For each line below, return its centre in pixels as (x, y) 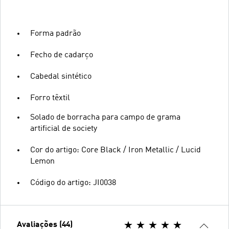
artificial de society (64, 129)
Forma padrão (55, 33)
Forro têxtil (50, 98)
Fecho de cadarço (62, 55)
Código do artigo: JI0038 (73, 183)
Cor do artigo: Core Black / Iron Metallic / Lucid (116, 150)
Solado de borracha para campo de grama (105, 117)
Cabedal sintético (61, 76)
